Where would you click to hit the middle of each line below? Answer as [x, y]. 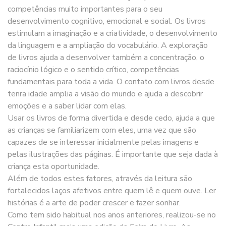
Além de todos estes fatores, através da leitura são [100, 178]
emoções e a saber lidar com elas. [67, 106]
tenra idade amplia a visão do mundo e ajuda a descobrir [105, 94]
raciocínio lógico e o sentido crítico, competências [93, 69]
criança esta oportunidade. [53, 166]
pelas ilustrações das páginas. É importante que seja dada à [113, 154]
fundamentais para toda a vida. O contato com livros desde [111, 81]
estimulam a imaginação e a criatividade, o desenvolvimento [112, 33]
